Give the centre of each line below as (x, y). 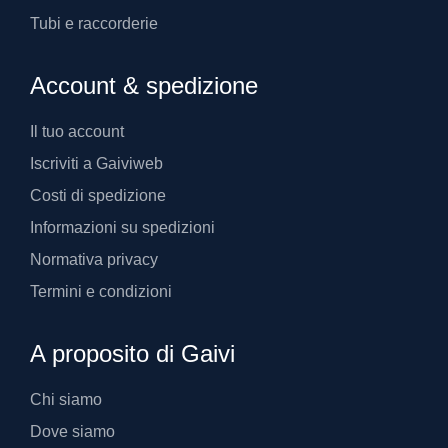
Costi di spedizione (98, 195)
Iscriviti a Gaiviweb (96, 163)
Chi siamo (66, 399)
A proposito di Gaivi (132, 353)
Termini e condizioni (101, 291)
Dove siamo (72, 431)
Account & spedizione (144, 85)
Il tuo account (77, 131)
